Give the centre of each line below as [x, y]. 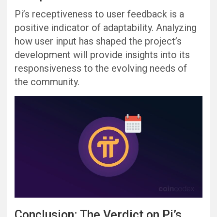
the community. [47, 82]
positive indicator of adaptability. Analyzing [106, 27]
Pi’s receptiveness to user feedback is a [99, 14]
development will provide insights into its [102, 54]
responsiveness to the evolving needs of [101, 68]
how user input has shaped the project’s [98, 41]
